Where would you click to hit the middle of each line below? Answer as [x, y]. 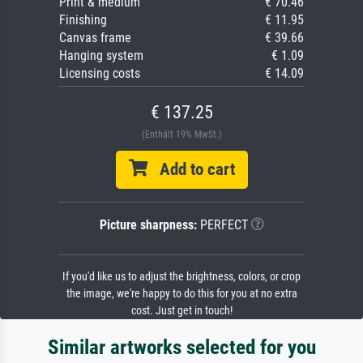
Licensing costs [100, 73]
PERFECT [222, 224]
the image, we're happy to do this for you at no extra [181, 293]
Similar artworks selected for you [181, 347]
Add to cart [191, 169]
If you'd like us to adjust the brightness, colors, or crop [181, 276]
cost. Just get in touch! [181, 310]
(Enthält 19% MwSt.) [181, 134]
